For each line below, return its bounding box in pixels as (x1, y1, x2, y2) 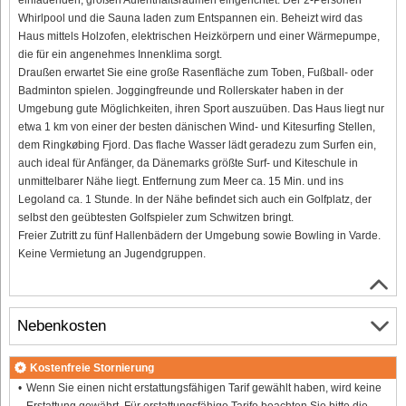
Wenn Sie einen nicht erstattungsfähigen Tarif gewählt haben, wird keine (25, 381, 382, 394)
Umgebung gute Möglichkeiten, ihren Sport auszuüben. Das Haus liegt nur (18, 101, 384, 115)
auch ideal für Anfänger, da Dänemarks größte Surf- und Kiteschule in (18, 156, 358, 169)
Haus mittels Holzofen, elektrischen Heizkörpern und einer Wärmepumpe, (18, 29, 380, 43)
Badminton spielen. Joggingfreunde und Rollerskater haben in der (18, 83, 343, 97)
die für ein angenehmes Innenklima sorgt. (18, 47, 222, 61)
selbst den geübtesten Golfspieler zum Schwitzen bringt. (18, 210, 294, 224)
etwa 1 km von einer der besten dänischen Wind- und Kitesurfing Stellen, (18, 120, 375, 133)
